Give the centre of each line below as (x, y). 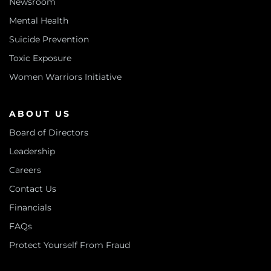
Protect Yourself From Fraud (70, 245)
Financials (30, 207)
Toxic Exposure (40, 58)
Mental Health (39, 21)
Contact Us (33, 189)
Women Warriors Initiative (65, 77)
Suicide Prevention (49, 39)
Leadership (32, 151)
